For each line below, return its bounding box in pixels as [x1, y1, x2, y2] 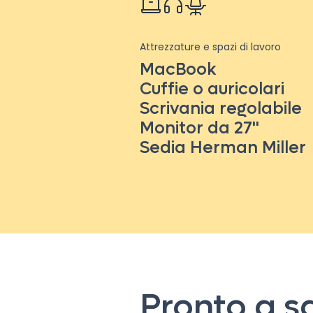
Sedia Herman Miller [140, 137, 306, 159]
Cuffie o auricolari [140, 78, 284, 100]
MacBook [140, 59, 216, 80]
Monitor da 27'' [140, 117, 259, 139]
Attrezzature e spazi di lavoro [140, 40, 281, 54]
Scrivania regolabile [140, 98, 302, 119]
